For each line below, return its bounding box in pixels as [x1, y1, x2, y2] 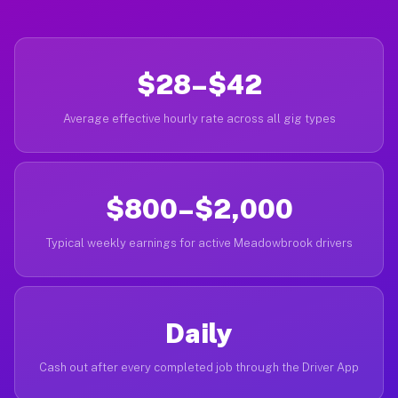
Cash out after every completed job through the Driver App [39, 361, 359, 374]
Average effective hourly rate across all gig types [62, 112, 336, 125]
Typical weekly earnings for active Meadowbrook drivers [45, 236, 353, 250]
